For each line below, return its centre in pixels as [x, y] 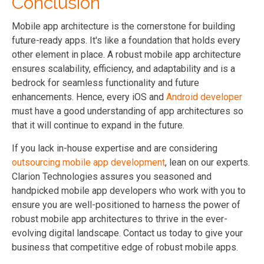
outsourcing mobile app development [88, 162]
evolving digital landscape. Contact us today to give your [127, 233]
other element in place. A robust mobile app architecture [126, 54]
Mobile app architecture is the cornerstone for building [123, 26]
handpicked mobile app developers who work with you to [129, 190]
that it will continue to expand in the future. [98, 125]
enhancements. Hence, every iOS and [89, 97]
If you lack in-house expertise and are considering [115, 148]
